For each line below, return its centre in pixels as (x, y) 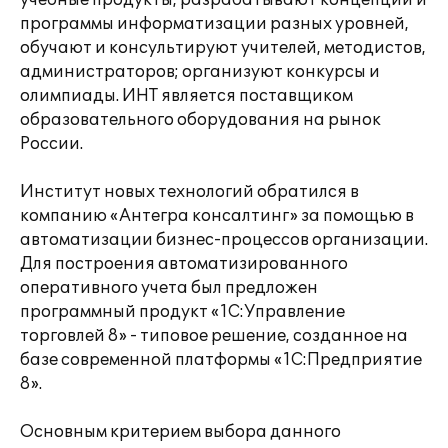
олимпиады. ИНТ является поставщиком (186, 96)
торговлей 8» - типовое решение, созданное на (214, 336)
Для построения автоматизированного (184, 264)
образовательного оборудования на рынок (200, 120)
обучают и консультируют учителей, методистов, (223, 48)
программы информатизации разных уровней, (214, 24)
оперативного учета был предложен (169, 288)
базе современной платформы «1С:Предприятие (221, 360)
